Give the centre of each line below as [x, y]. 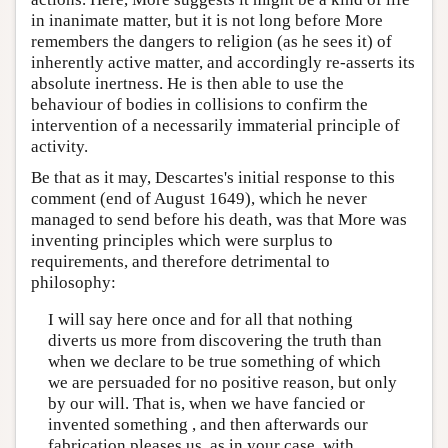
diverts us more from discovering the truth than [214, 340]
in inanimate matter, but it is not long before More [207, 20]
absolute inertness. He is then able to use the [187, 83]
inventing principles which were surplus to [182, 240]
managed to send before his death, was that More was [219, 219]
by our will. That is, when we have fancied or [206, 403]
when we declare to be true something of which [214, 361]
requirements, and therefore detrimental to [180, 261]
